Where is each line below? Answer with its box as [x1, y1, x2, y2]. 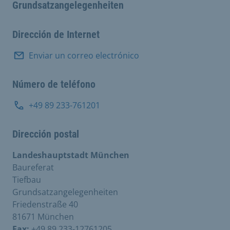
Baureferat [12, 161, 54, 173]
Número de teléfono [12, 78, 95, 90]
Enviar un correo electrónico [29, 49, 139, 61]
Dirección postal [12, 127, 79, 140]
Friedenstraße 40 [12, 198, 78, 210]
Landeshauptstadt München [12, 149, 129, 161]
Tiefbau [12, 174, 41, 185]
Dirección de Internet [12, 28, 100, 41]
